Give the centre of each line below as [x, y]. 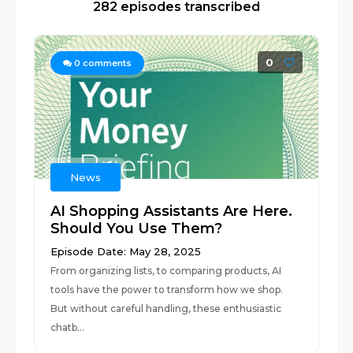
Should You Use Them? [137, 229]
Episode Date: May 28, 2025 [126, 251]
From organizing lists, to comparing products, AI [166, 271]
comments [106, 63]
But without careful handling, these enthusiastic [166, 308]
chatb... [68, 327]
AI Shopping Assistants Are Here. [172, 211]
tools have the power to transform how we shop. [167, 290]
